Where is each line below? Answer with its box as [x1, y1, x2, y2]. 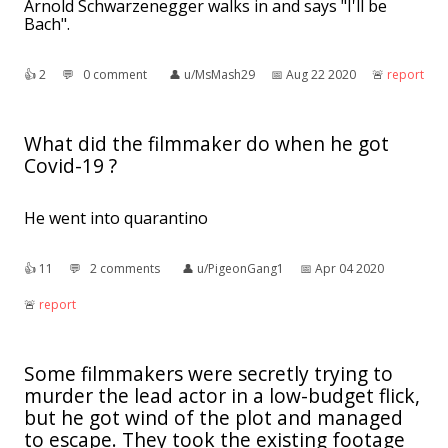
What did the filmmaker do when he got [24, 129, 389, 157]
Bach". [24, 12, 70, 35]
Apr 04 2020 [315, 259, 384, 277]
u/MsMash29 [184, 65, 255, 83]
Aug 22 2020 [286, 65, 356, 83]
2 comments [90, 259, 160, 277]
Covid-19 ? [24, 151, 117, 179]
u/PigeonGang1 [197, 259, 284, 277]
